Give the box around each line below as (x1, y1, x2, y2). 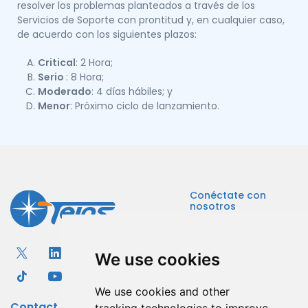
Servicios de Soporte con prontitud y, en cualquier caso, (17, 13, 285, 27)
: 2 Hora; (76, 56, 113, 69)
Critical (38, 56, 76, 69)
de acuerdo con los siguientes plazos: (17, 27, 197, 41)
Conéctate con (190, 188, 267, 202)
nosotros (190, 199, 236, 213)
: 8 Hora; (66, 70, 104, 84)
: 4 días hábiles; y (91, 85, 173, 98)
